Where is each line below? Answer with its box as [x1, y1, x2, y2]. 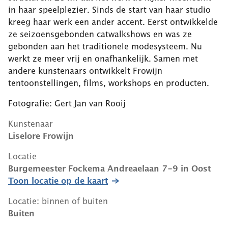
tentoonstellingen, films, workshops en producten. [8, 78, 209, 88]
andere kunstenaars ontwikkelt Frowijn [8, 66, 162, 75]
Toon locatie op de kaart [8, 176, 108, 185]
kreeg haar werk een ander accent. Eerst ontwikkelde [8, 17, 218, 26]
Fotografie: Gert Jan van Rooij [8, 98, 126, 108]
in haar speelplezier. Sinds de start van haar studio [8, 5, 211, 14]
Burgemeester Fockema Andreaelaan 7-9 [8, 163, 181, 173]
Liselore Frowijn [8, 131, 74, 140]
